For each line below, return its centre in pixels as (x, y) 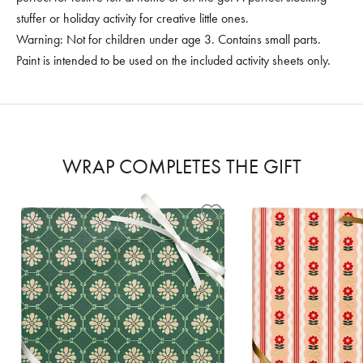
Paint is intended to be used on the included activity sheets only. (173, 60)
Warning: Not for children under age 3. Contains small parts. (169, 39)
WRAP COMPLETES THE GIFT (181, 167)
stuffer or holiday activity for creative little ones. (132, 18)
